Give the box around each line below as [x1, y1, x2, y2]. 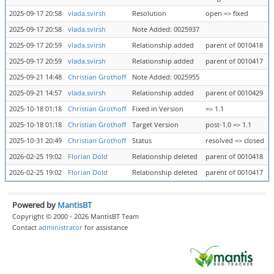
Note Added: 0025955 [132, 73, 199, 81]
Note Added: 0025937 [132, 25, 199, 34]
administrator [39, 222, 83, 232]
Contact [12, 222, 39, 232]
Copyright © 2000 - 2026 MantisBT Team [12, 211, 139, 221]
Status [132, 136, 152, 145]
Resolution [132, 9, 166, 18]
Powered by [12, 199, 57, 210]
